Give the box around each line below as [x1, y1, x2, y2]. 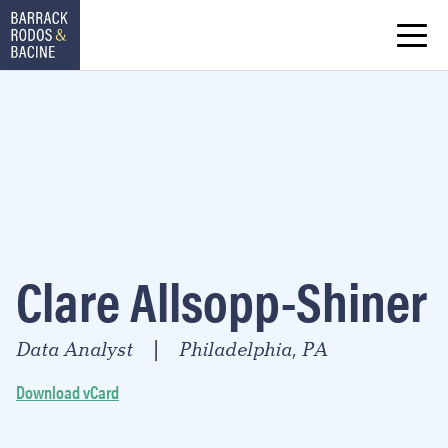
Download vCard [16, 379, 119, 404]
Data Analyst [16, 337, 133, 363]
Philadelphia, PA [179, 337, 328, 363]
